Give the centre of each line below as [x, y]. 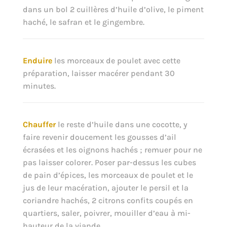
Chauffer [39, 125]
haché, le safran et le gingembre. [83, 22]
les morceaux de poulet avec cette [116, 61]
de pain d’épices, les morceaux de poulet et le [108, 175]
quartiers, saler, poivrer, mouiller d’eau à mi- [106, 213]
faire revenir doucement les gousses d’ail [99, 137]
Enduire [37, 61]
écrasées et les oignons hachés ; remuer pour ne [112, 150]
